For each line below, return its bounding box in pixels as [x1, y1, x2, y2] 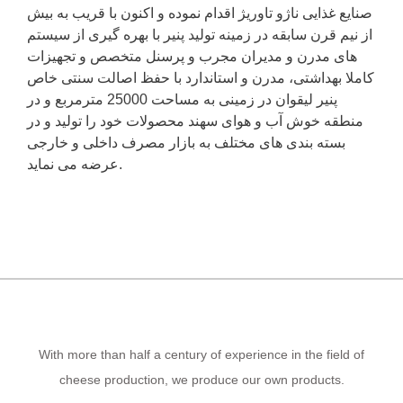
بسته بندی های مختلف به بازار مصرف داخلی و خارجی [27, 135, 345, 150]
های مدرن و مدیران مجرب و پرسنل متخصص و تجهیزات [27, 49, 357, 64]
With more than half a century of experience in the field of [39, 347, 364, 362]
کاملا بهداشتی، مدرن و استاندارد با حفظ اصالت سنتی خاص [27, 70, 374, 85]
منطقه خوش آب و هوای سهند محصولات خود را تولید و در [27, 113, 363, 129]
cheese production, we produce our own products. [58, 372, 345, 387]
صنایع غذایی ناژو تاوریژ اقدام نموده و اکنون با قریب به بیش [27, 5, 372, 21]
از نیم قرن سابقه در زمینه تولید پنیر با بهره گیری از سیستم [27, 27, 372, 42]
